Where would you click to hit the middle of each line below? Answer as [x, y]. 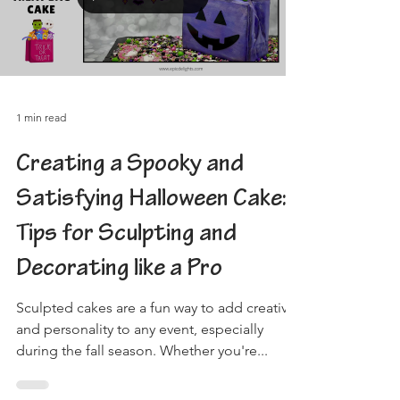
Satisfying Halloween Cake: [151, 265]
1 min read [41, 182]
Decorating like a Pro [119, 334]
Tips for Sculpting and [126, 300]
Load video [142, 59]
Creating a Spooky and [130, 230]
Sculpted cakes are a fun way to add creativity [159, 371]
